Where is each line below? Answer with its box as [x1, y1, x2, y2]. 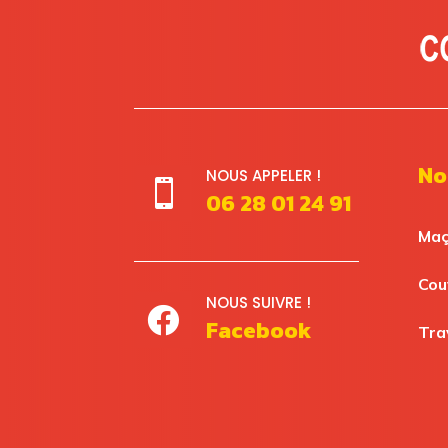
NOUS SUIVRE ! [205, 292, 311, 314]
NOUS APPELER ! [205, 165, 321, 187]
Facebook [205, 314, 311, 348]
